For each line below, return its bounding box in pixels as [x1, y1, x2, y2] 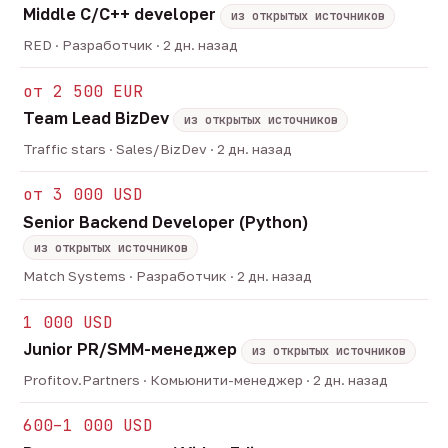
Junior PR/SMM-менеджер [23, 339, 242, 360]
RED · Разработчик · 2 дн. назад [23, 37, 239, 54]
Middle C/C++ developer [23, 4, 221, 25]
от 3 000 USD [23, 184, 144, 206]
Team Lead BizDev [23, 108, 174, 129]
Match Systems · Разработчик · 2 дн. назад [23, 268, 313, 285]
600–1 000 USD [23, 415, 154, 437]
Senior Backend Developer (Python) [23, 211, 309, 232]
